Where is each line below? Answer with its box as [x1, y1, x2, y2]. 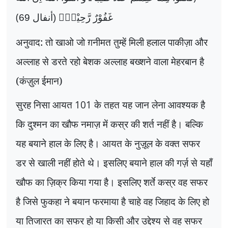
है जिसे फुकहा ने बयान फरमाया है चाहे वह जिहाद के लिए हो [16, 194, 209, 209]
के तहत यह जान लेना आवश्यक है [92, 98, 205, 112]
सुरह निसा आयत [16, 98, 75, 112]
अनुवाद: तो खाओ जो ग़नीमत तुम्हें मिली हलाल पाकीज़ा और [16, 35, 208, 49]
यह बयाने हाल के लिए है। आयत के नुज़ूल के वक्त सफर [16, 136, 200, 151]
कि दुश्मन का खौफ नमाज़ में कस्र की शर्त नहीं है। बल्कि [16, 117, 203, 131]
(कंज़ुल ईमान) [16, 73, 63, 88]
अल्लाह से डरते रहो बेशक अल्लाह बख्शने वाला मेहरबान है [16, 54, 204, 68]
